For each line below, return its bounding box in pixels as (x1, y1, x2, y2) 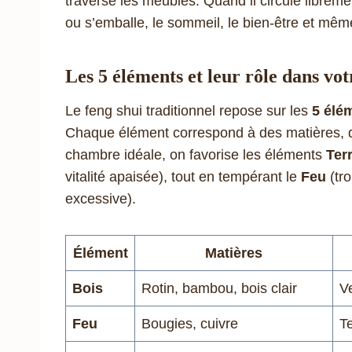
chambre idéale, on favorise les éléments (65, 146, 326, 163)
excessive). (65, 190, 136, 207)
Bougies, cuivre (141, 315, 238, 332)
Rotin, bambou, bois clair (141, 280, 297, 296)
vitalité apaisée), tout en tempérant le (65, 168, 301, 185)
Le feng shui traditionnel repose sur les (65, 102, 312, 119)
